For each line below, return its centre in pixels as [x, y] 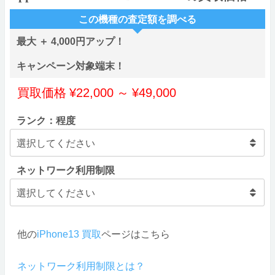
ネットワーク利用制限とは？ [81, 266]
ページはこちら [136, 234]
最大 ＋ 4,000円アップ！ [71, 41]
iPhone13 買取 [69, 234]
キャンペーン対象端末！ [71, 66]
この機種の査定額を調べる [137, 19]
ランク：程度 [46, 121]
